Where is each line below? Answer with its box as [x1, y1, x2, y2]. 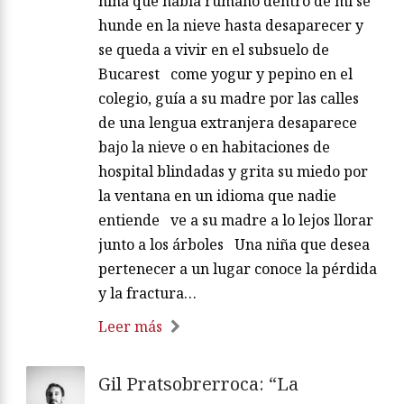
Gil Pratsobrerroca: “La [98, 371, 298, 396]
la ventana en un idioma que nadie [98, 185, 336, 206]
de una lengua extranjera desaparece [98, 112, 357, 133]
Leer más [98, 316, 162, 336]
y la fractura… [98, 282, 197, 303]
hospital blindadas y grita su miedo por [98, 161, 368, 181]
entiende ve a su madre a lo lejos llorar [98, 209, 373, 230]
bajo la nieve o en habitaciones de [98, 136, 330, 157]
